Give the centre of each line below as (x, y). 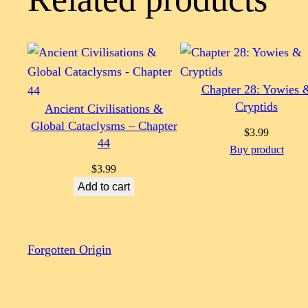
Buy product (256, 150)
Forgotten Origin (69, 249)
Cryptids (256, 107)
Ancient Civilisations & (104, 109)
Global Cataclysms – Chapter (104, 126)
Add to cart (104, 187)
